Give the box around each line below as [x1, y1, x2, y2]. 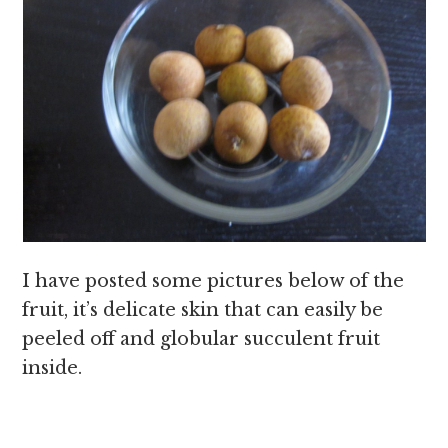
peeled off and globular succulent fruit [22, 328, 381, 350]
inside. [22, 357, 83, 379]
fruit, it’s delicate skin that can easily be [22, 299, 384, 321]
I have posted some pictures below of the [22, 270, 405, 292]
